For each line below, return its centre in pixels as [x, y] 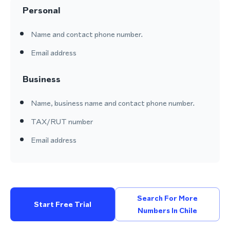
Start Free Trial [63, 204]
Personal [42, 10]
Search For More [167, 198]
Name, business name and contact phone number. [113, 103]
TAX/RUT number [62, 121]
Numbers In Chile [167, 210]
